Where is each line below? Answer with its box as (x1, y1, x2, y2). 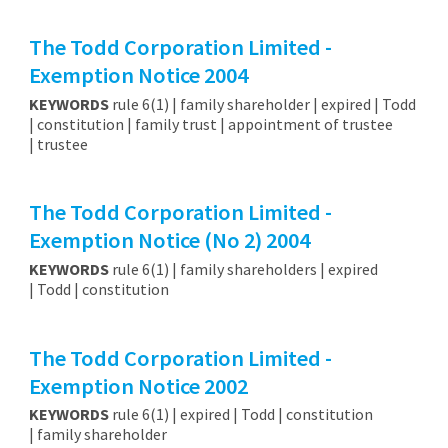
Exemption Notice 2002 (28, 371, 248, 400)
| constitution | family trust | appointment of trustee (28, 113, 393, 134)
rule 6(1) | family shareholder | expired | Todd (108, 93, 416, 114)
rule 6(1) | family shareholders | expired (108, 259, 378, 280)
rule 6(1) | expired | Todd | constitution (108, 404, 373, 425)
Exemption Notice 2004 (28, 61, 248, 90)
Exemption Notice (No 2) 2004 (28, 226, 310, 255)
